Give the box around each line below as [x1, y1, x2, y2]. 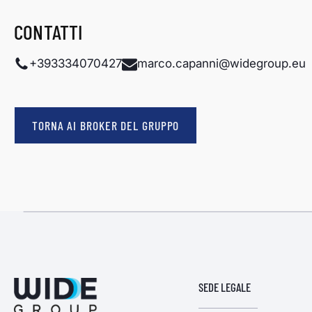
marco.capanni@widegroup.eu [137, 56, 306, 70]
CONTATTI [14, 19, 84, 44]
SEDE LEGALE [198, 280, 251, 294]
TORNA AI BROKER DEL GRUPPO [32, 118, 180, 133]
